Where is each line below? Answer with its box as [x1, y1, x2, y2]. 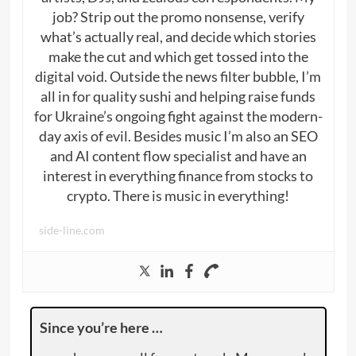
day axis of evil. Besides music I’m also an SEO [38, 126, 318, 145]
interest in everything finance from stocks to [43, 166, 313, 184]
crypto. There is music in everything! [67, 186, 289, 204]
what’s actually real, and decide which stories [40, 27, 316, 45]
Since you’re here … [39, 318, 163, 336]
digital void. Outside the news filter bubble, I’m [35, 67, 321, 85]
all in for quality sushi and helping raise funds [41, 87, 315, 105]
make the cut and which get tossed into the [48, 47, 308, 65]
